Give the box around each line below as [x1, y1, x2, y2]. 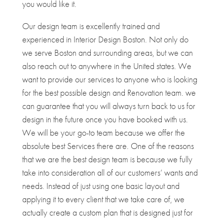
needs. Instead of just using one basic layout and [22, 180, 180, 191]
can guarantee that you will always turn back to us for [22, 100, 195, 111]
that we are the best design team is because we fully [22, 153, 192, 165]
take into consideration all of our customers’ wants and [22, 166, 198, 178]
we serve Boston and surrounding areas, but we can [22, 46, 193, 58]
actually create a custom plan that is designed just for [22, 206, 193, 218]
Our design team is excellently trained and [22, 20, 160, 32]
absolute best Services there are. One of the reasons [22, 140, 194, 151]
